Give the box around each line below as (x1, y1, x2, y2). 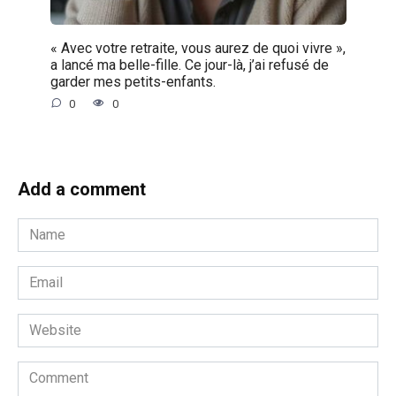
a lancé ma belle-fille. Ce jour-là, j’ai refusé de (49, 56, 329, 73)
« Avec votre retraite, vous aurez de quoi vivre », (49, 39, 346, 57)
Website (17, 314, 69, 331)
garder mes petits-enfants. (49, 72, 216, 90)
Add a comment (18, 178, 146, 200)
